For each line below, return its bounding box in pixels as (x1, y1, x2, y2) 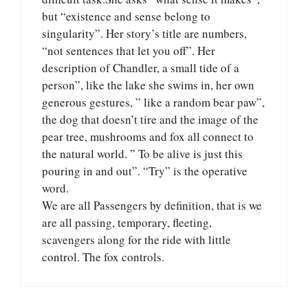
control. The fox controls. (42, 248, 164, 265)
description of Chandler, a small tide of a (42, 59, 239, 76)
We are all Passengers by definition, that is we (42, 197, 262, 213)
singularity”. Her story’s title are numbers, (42, 25, 247, 41)
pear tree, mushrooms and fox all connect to (42, 128, 254, 144)
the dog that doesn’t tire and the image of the (42, 111, 258, 127)
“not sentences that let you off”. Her (42, 42, 215, 58)
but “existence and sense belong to (42, 8, 210, 24)
